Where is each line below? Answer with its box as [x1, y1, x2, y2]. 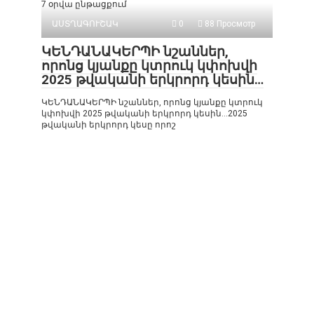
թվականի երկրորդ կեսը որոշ [41, 119, 176, 130]
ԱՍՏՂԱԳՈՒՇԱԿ [52, 18, 118, 29]
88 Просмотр [203, 18, 255, 29]
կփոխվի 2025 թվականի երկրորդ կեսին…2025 [41, 108, 247, 118]
